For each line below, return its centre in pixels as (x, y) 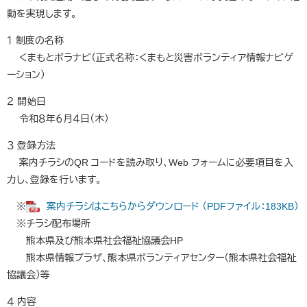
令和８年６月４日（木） (58, 119)
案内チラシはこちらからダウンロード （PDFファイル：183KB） (173, 207)
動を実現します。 (42, 14)
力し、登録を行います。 (54, 180)
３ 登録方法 (31, 146)
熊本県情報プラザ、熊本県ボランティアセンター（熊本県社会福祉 (151, 258)
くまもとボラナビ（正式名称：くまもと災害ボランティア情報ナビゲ (150, 58)
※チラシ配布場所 (49, 224)
